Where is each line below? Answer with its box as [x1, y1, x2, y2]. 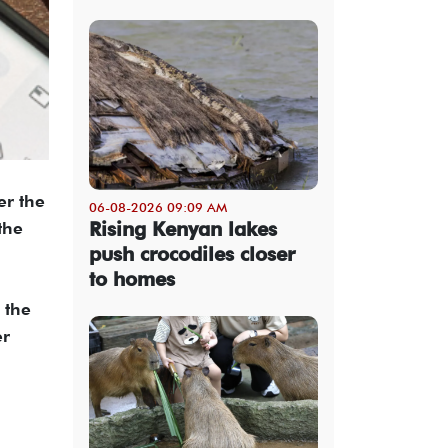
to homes [89, 266, 175, 291]
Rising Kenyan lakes [89, 216, 277, 241]
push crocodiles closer [89, 241, 295, 266]
